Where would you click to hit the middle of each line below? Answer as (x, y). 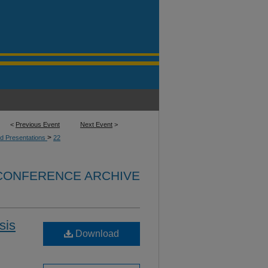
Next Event (96, 124)
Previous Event (38, 124)
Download (96, 234)
